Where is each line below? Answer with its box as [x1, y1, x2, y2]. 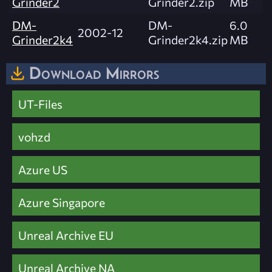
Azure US [18, 162, 67, 177]
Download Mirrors [29, 63, 159, 83]
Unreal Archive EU [18, 228, 114, 243]
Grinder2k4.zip [148, 32, 228, 47]
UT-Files [18, 97, 63, 112]
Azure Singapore [18, 195, 105, 210]
